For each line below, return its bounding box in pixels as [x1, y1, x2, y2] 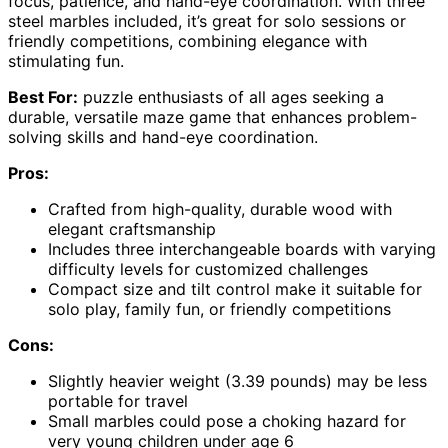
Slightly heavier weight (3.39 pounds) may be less [48, 370, 427, 391]
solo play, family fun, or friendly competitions [48, 298, 391, 319]
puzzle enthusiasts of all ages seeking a [78, 86, 384, 107]
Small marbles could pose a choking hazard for [48, 410, 406, 431]
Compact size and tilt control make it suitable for [48, 278, 422, 299]
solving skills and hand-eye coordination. [8, 126, 318, 147]
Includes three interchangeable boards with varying [48, 238, 436, 259]
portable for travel [48, 390, 188, 411]
